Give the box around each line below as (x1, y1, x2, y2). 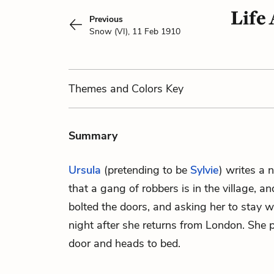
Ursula (68, 163, 101, 177)
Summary (68, 128, 117, 143)
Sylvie (190, 163, 219, 177)
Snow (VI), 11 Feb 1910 (89, 26, 180, 37)
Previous (89, 13, 123, 25)
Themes (68, 81, 110, 96)
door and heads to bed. (68, 236, 180, 251)
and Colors (110, 81, 163, 96)
